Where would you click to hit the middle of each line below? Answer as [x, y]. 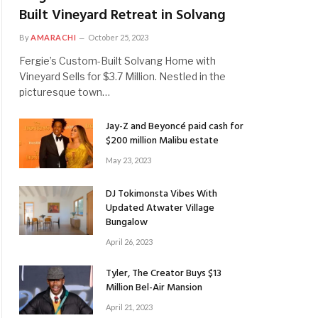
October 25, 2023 [119, 38]
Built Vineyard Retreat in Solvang [122, 16]
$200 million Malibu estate [162, 141]
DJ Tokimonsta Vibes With [161, 194]
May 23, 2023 [128, 160]
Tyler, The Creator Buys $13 [164, 273]
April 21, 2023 [129, 307]
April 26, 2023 [129, 241]
